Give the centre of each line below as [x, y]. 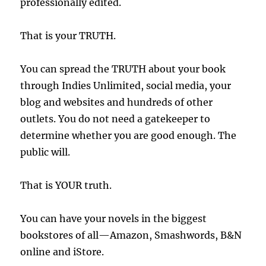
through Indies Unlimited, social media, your [126, 86]
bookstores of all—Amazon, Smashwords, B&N [131, 235]
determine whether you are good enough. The [129, 136]
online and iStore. [62, 252]
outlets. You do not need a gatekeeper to [115, 119]
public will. [45, 152]
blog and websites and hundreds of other [117, 102]
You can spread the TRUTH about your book [123, 69]
